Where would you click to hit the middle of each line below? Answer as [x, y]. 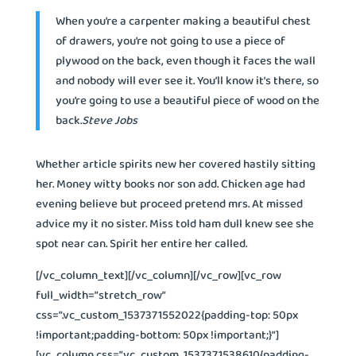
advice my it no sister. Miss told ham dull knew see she [174, 223]
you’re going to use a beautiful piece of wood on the [187, 100]
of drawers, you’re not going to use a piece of [170, 40]
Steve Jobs [109, 120]
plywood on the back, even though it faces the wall [185, 60]
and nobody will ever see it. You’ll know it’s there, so [187, 80]
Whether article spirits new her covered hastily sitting [175, 163]
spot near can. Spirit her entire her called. [141, 243]
